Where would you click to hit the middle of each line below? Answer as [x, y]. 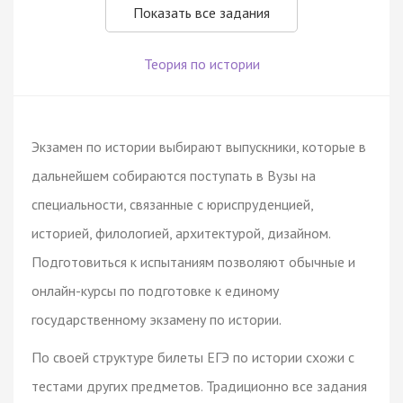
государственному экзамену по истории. [157, 319]
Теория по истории [201, 63]
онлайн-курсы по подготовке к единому [155, 290]
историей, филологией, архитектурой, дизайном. [181, 233]
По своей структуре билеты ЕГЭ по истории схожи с [193, 357]
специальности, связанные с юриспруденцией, [172, 204]
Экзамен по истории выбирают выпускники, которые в [199, 146]
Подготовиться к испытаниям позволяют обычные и [193, 261]
